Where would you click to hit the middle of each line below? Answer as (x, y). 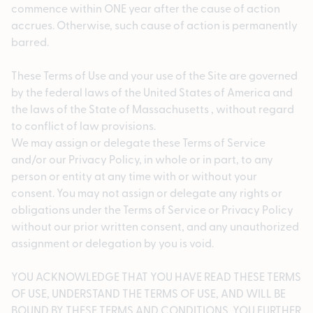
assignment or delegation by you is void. (112, 243)
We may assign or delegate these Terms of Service (138, 142)
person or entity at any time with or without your (134, 176)
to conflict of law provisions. (83, 125)
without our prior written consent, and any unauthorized (155, 226)
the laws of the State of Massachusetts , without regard (153, 109)
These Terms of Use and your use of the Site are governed (154, 75)
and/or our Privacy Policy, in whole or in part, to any (142, 159)
